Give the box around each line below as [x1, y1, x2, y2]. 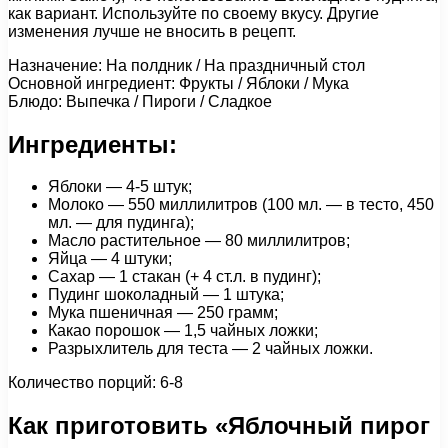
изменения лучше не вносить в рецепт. [8, 22, 296, 40]
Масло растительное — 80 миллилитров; [48, 232, 350, 250]
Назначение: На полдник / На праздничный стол [8, 56, 365, 74]
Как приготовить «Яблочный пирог [8, 412, 430, 440]
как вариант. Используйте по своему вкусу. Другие [8, 4, 379, 22]
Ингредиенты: [8, 130, 177, 158]
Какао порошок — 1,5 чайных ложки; [48, 322, 318, 340]
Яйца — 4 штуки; [48, 250, 172, 268]
